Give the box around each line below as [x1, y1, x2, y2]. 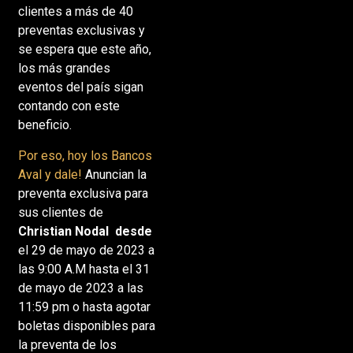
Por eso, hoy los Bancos [17, 147, 152, 163]
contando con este [17, 98, 120, 114]
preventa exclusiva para [17, 185, 148, 201]
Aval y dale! [17, 166, 82, 182]
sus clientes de [17, 204, 103, 220]
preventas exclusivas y [17, 23, 145, 39]
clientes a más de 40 [17, 4, 133, 20]
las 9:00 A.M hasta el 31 [17, 261, 150, 277]
